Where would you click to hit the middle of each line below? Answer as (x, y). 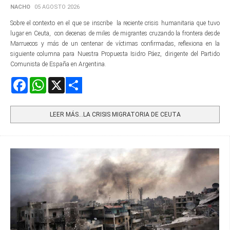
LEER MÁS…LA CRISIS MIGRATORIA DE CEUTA (115, 115)
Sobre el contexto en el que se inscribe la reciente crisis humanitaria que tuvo (115, 23)
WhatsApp (61, 81)
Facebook (40, 81)
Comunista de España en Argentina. (59, 64)
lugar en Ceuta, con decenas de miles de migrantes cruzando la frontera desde (115, 34)
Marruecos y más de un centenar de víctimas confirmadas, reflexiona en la (115, 44)
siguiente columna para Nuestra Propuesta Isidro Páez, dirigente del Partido (115, 54)
